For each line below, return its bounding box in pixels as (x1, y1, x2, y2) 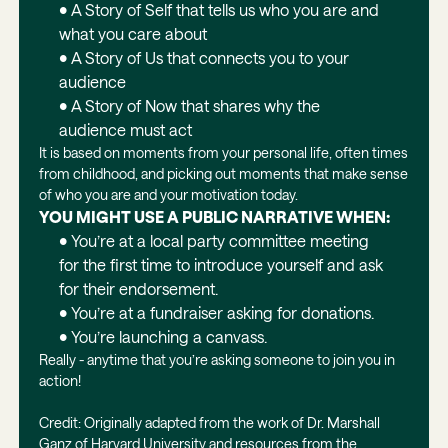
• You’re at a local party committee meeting (58, 230, 369, 250)
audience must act (58, 119, 192, 139)
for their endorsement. (58, 278, 218, 298)
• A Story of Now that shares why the (58, 95, 320, 115)
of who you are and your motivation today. (38, 185, 298, 203)
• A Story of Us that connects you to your (58, 47, 349, 67)
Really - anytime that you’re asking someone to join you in (38, 350, 395, 368)
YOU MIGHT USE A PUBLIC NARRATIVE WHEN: (38, 206, 390, 226)
